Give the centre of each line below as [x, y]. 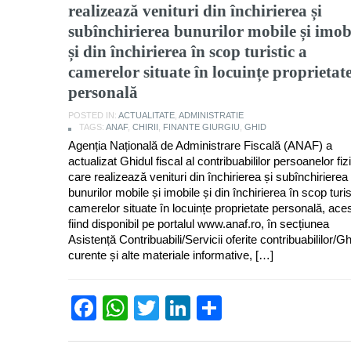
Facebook [152, 308]
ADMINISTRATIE [211, 115]
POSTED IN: [93, 115]
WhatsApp [186, 308]
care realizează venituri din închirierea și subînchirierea [208, 176]
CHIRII [145, 127]
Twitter [196, 308]
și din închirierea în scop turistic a [188, 51]
